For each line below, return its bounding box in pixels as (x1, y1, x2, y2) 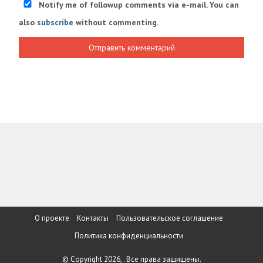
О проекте (34, 213, 69, 224)
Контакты (76, 213, 109, 224)
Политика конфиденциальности (74, 231, 183, 241)
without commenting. (73, 17, 159, 28)
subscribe (37, 17, 73, 28)
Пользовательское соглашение (116, 213, 223, 224)
